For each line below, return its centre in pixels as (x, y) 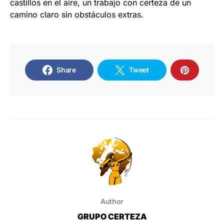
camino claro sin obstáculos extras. (77, 14)
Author (112, 201)
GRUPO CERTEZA (112, 216)
